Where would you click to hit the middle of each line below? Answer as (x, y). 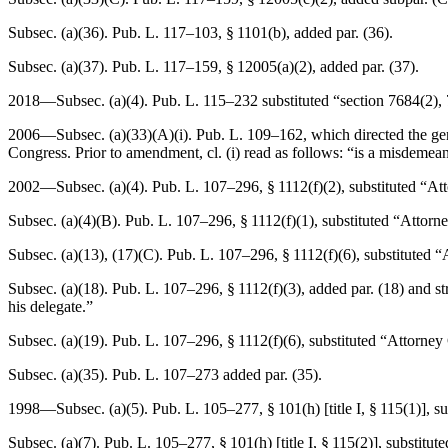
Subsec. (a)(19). (60, 340)
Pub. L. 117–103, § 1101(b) (199, 32)
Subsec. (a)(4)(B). (66, 220)
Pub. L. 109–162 (249, 134)
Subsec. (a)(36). (60, 32)
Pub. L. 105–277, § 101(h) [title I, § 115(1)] (289, 408)
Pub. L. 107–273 (165, 374)
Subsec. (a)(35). (60, 374)
